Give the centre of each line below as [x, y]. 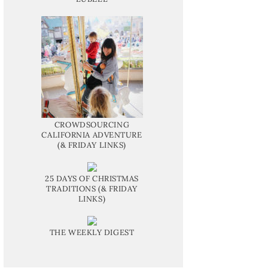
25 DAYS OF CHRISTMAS [92, 178]
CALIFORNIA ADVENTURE [92, 135]
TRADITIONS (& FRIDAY [92, 188]
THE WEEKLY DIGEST [92, 232]
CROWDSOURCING [92, 124]
